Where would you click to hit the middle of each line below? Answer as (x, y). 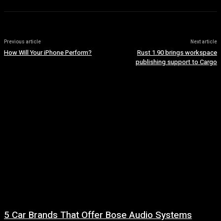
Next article (203, 42)
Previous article (22, 42)
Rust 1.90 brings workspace (177, 53)
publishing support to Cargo (176, 62)
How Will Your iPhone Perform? (48, 53)
